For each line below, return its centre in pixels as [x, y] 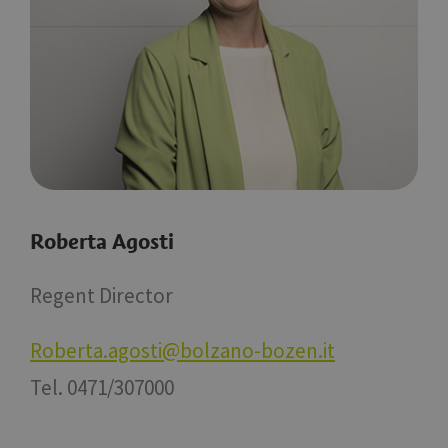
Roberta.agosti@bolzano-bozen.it [182, 350]
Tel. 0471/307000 [102, 387]
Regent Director [101, 295]
